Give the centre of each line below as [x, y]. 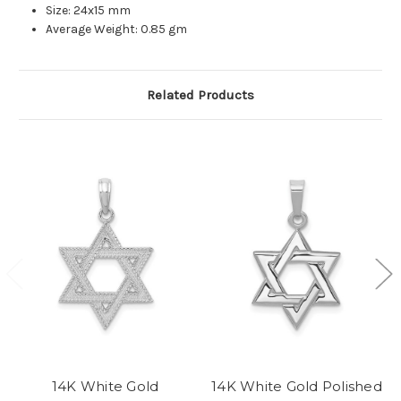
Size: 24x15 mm [89, 11]
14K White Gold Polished [297, 386]
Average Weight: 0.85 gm [117, 30]
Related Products [200, 95]
